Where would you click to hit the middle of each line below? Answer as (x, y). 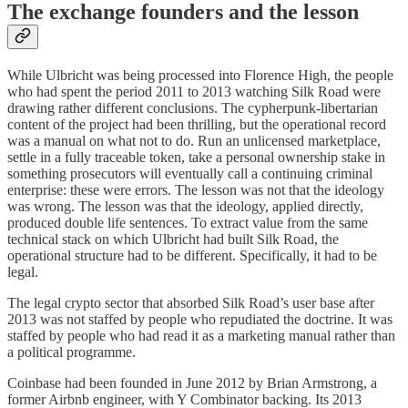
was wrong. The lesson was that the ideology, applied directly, (185, 206)
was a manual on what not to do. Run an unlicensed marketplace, (194, 140)
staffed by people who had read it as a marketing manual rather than (201, 335)
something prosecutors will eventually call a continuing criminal (190, 173)
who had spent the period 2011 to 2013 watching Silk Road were (194, 91)
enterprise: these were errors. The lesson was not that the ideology (196, 189)
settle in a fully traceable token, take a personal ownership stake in (196, 157)
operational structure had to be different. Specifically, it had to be (192, 255)
